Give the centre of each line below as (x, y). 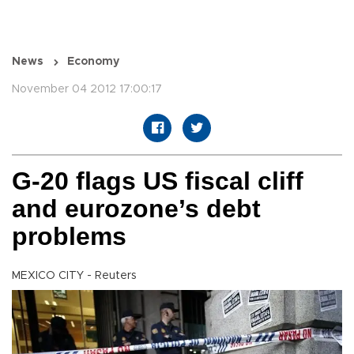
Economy (93, 62)
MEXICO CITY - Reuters (74, 276)
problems (69, 237)
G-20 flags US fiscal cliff (158, 181)
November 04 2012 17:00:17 (87, 90)
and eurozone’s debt (136, 209)
